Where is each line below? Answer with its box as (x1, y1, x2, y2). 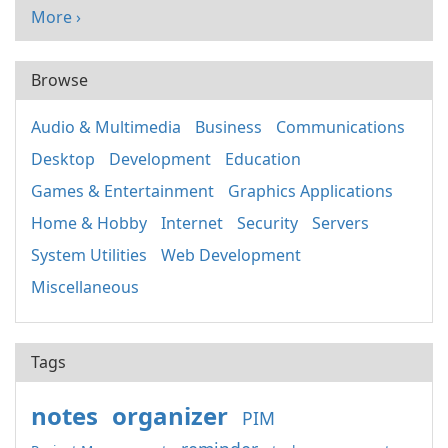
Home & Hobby (31, 212, 147, 234)
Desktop (31, 148, 95, 170)
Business (195, 116, 262, 138)
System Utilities (31, 244, 147, 266)
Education (225, 148, 301, 170)
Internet (161, 212, 223, 234)
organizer (112, 399, 228, 432)
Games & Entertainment (31, 180, 214, 202)
